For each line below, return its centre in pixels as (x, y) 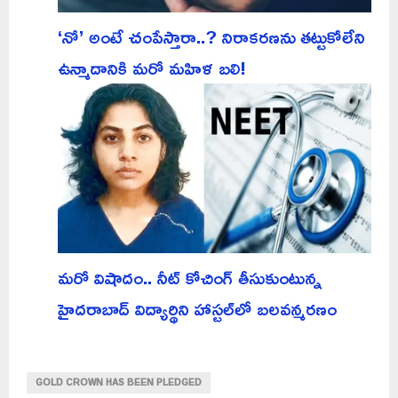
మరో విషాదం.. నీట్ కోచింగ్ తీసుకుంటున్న (190, 277)
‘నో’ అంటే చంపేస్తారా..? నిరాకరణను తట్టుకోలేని (211, 36)
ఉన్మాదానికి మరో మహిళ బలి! (152, 67)
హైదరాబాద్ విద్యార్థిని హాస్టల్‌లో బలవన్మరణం (197, 308)
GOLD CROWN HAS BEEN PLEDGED (119, 382)
